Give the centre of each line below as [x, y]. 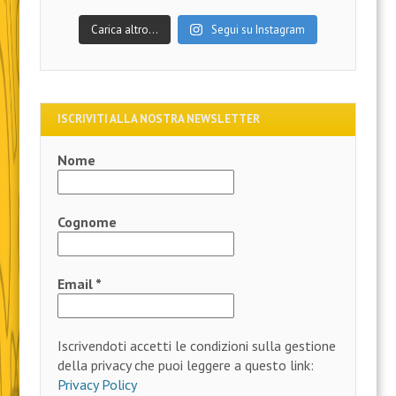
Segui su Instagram [258, 29]
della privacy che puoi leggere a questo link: [186, 366]
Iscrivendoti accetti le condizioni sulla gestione [197, 346]
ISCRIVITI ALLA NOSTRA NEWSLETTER [159, 119]
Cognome [88, 222]
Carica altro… [125, 29]
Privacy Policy [98, 385]
